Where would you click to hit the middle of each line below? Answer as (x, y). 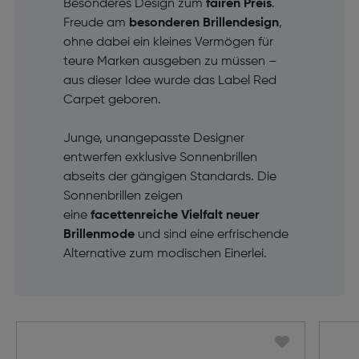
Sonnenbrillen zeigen (123, 196)
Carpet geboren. (112, 100)
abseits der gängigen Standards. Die (169, 177)
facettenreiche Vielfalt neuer (173, 215)
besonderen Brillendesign (204, 23)
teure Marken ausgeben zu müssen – (170, 61)
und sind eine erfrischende (211, 234)
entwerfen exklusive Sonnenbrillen (160, 157)
